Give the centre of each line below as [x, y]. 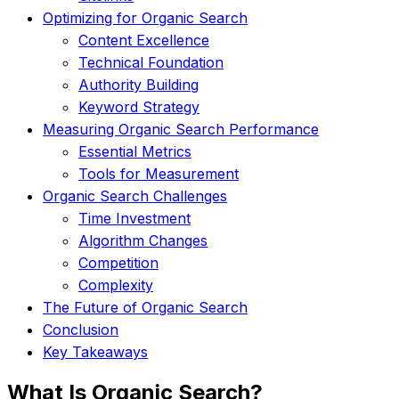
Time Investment [134, 218]
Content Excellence [144, 40]
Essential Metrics [135, 151]
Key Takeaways [95, 351]
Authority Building [138, 84]
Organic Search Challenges [135, 195]
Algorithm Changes [143, 240]
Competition [118, 262]
